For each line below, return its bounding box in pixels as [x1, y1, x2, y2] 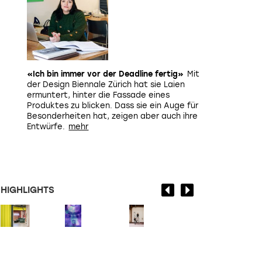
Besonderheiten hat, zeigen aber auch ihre [27, 112, 198, 120]
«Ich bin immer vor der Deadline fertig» [27, 70, 184, 78]
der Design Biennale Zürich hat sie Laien [27, 80, 185, 89]
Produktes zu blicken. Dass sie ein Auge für [27, 101, 198, 110]
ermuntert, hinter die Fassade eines [27, 91, 170, 99]
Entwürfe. [27, 122, 65, 131]
